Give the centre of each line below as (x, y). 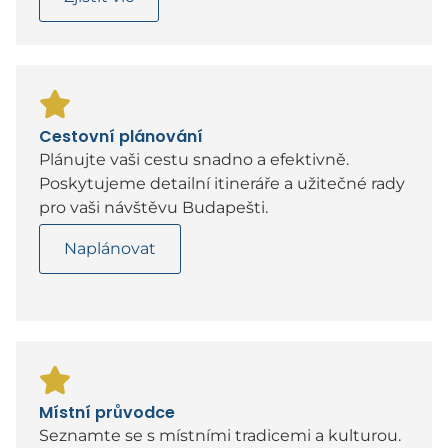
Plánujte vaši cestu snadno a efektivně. (194, 159)
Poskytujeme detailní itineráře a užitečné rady (222, 183)
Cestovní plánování (121, 136)
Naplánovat (110, 249)
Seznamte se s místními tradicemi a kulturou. (220, 436)
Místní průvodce (107, 413)
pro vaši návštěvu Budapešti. (153, 207)
